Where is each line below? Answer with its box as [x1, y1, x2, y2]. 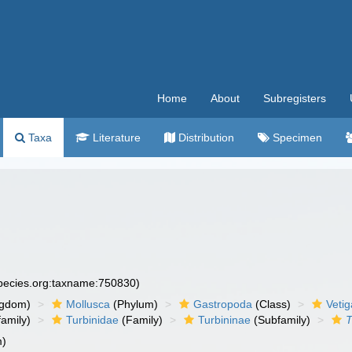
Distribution [175, 131, 234, 144]
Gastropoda [193, 298, 253, 310]
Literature [90, 131, 141, 144]
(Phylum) [110, 298, 159, 310]
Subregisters [263, 92, 326, 104]
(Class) [252, 298, 291, 310]
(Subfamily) [251, 313, 311, 326]
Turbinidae [66, 313, 119, 326]
